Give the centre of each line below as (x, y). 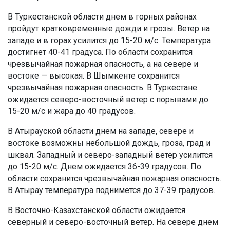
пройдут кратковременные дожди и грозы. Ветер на (109, 28)
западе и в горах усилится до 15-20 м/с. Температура (109, 40)
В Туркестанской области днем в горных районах (102, 16)
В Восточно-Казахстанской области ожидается (97, 210)
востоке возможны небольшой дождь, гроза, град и (109, 143)
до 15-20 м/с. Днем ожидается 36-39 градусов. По (104, 166)
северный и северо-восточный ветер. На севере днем (113, 222)
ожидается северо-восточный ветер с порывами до (108, 99)
